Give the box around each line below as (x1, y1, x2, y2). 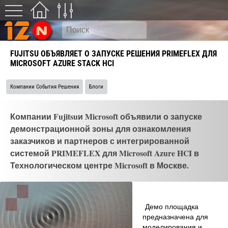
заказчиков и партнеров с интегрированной (10, 135, 189, 147)
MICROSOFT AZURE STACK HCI (10, 59, 114, 68)
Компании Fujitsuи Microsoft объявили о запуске (10, 110, 202, 122)
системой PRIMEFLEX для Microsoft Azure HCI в (10, 147, 199, 159)
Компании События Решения (10, 83, 79, 90)
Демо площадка (142, 202, 198, 211)
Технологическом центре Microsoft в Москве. (10, 159, 189, 171)
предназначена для (142, 212, 208, 221)
